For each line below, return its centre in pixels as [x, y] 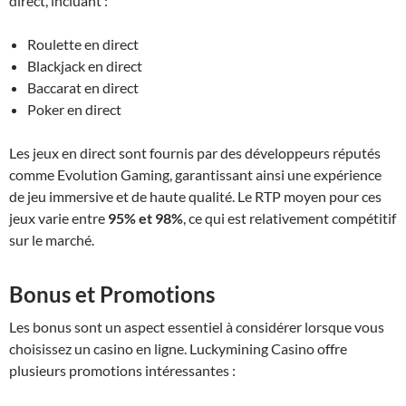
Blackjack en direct [85, 65]
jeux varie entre [58, 217]
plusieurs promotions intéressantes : [122, 370]
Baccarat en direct [83, 87]
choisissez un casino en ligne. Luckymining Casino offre [178, 348]
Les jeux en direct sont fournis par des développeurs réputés [195, 152]
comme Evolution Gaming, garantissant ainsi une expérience [195, 174]
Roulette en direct [83, 43]
